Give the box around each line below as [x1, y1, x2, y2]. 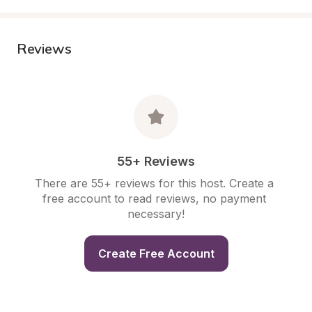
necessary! [127, 207, 185, 221]
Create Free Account [97, 247, 214, 260]
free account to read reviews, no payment [42, 192, 266, 205]
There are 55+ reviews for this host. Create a [35, 176, 274, 190]
